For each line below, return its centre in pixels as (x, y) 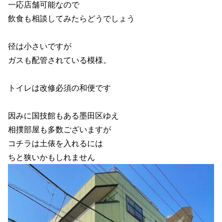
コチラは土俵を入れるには (56, 143)
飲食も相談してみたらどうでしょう (72, 18)
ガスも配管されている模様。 (60, 60)
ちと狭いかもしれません (52, 157)
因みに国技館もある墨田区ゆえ (64, 115)
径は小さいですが (40, 46)
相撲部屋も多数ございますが (60, 129)
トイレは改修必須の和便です (60, 87)
